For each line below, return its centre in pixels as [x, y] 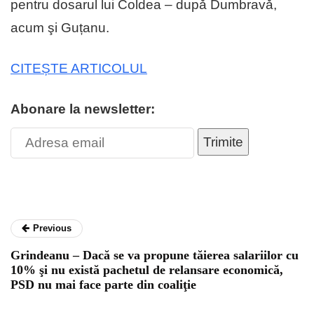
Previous [52, 228]
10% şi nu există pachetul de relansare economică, [147, 270]
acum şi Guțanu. [60, 28]
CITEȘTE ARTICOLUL [79, 69]
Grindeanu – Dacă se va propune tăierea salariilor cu [155, 255]
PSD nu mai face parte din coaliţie [103, 285]
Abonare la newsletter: [83, 109]
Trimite [223, 142]
